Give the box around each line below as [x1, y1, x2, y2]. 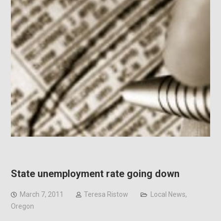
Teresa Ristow [83, 190, 128, 198]
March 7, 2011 [19, 190, 64, 198]
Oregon [10, 202, 34, 210]
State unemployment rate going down [10, 167, 180, 180]
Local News [150, 190, 185, 198]
